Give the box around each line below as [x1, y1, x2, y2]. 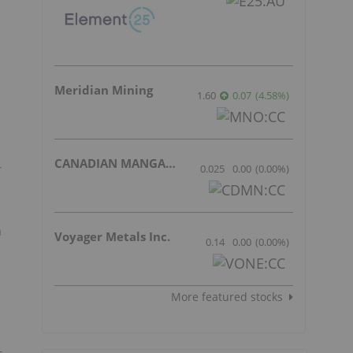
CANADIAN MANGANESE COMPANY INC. [165, 154, 176, 171]
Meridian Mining [54, 81, 153, 98]
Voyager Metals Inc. [54, 229, 170, 245]
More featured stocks [171, 289, 283, 305]
